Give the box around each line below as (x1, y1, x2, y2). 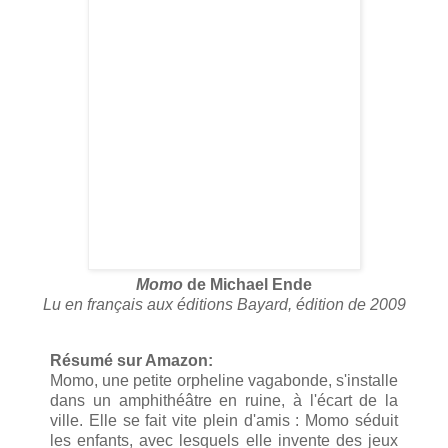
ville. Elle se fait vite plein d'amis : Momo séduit (50, 411, 398, 429)
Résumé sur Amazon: (50, 351, 213, 369)
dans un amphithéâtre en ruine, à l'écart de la (50, 391, 398, 409)
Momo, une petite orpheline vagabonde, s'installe (50, 371, 398, 389)
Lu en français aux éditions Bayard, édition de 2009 (42, 296, 406, 314)
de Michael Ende (183, 276, 312, 294)
